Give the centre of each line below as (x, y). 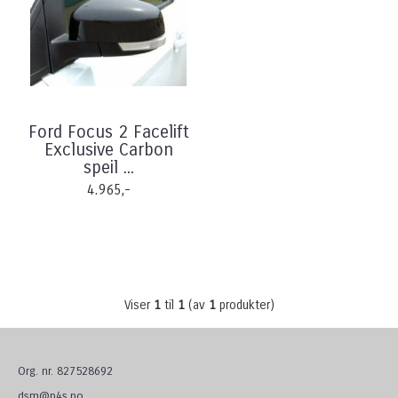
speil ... (108, 167)
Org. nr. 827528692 (65, 371)
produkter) (245, 305)
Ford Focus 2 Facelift (108, 132)
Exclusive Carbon (108, 150)
